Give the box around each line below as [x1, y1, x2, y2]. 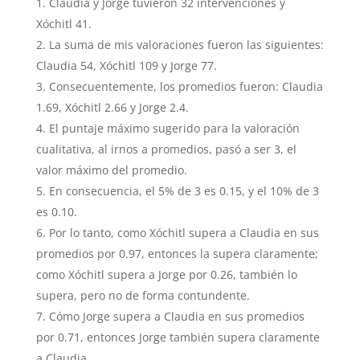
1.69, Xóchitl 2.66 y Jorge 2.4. [35, 100, 189, 115]
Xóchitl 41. [35, 16, 92, 31]
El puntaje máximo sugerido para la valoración [48, 121, 300, 136]
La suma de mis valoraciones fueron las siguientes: [48, 37, 324, 52]
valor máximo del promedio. [35, 162, 187, 178]
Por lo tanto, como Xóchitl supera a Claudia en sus [48, 225, 319, 240]
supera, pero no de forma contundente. [35, 288, 250, 303]
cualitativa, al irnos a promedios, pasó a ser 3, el [35, 141, 297, 157]
